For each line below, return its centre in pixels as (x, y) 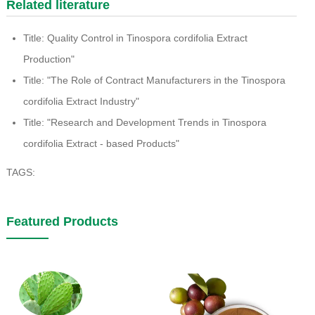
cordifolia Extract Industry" (81, 102)
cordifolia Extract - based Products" (101, 144)
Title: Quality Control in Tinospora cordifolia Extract (135, 38)
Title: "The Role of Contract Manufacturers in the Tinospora (154, 81)
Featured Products (62, 222)
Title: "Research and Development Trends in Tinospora (144, 123)
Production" (49, 59)
